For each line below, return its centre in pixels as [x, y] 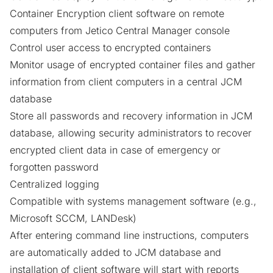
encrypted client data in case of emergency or [115, 150]
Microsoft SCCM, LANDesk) [73, 218]
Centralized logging [55, 184]
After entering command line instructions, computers [129, 235]
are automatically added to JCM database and [115, 252]
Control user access [55, 48]
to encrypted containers [155, 48]
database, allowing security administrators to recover [131, 133]
